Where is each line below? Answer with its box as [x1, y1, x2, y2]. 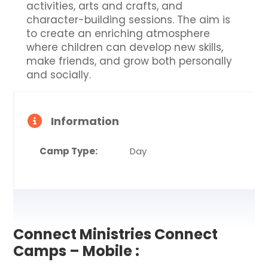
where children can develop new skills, [26, 40, 224, 54]
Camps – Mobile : [13, 241, 140, 261]
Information [51, 114, 120, 129]
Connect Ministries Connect [13, 224, 218, 244]
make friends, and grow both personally [26, 54, 233, 68]
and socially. [26, 68, 92, 82]
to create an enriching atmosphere [26, 26, 211, 41]
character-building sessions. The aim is [26, 13, 231, 27]
